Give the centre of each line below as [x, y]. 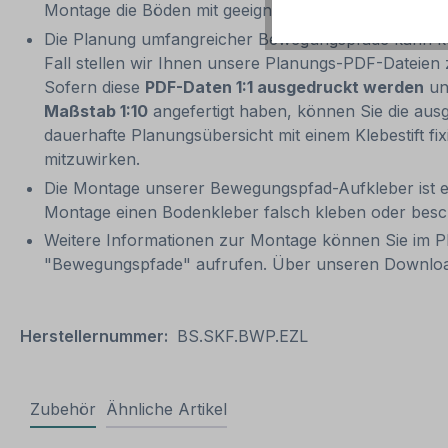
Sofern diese [94, 86]
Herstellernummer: [94, 336]
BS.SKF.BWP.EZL [242, 336]
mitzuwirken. [92, 158]
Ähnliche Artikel [166, 409]
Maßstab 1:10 [96, 110]
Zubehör [63, 409]
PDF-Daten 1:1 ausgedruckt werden [284, 86]
